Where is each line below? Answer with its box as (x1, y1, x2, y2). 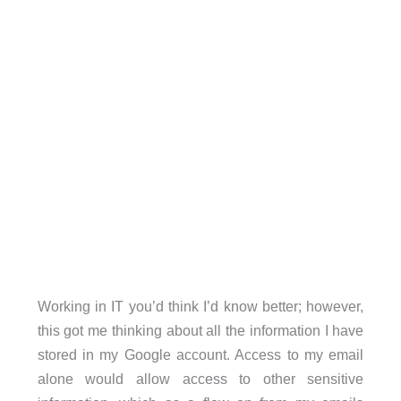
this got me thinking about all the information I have (37, 321, 364, 338)
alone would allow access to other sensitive (37, 370, 364, 387)
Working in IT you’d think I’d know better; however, (37, 297, 364, 314)
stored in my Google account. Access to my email (37, 346, 364, 363)
